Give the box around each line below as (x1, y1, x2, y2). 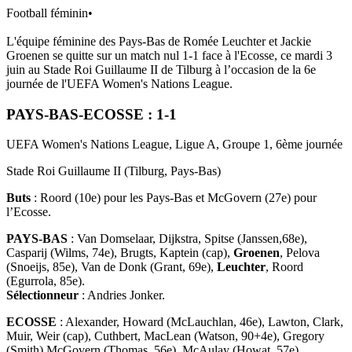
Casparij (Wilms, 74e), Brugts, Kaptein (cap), (6, 246, 233, 260)
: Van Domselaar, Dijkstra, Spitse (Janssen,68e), (68, 232, 307, 246)
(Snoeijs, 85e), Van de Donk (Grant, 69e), (6, 260, 217, 274)
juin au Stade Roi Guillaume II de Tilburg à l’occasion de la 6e (6, 62, 316, 76)
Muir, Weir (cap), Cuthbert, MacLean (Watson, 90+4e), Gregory (6, 329, 324, 343)
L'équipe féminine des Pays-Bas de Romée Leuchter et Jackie (6, 34, 311, 48)
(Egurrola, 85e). (6, 274, 85, 288)
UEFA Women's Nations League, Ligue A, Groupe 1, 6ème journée (6, 137, 343, 152)
